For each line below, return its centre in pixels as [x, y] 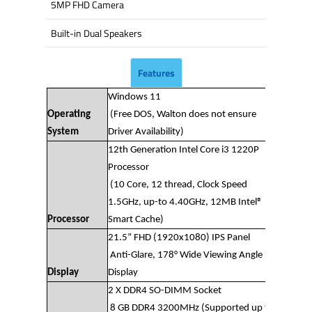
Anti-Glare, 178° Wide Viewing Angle [186, 255]
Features [156, 72]
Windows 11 [135, 97]
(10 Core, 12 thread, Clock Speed [178, 185]
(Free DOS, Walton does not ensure [182, 114]
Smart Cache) [136, 219]
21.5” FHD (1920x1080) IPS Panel [179, 237]
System [63, 132]
